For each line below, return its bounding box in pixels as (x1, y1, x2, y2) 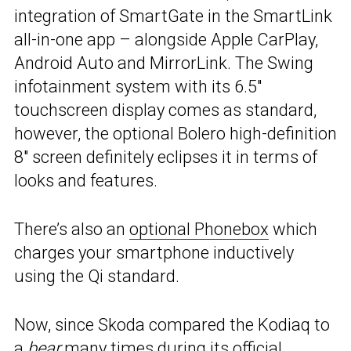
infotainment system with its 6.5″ (14, 77, 262, 97)
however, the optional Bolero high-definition (14, 124, 337, 144)
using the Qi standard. (14, 266, 179, 287)
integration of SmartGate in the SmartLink (14, 6, 332, 27)
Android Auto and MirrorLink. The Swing (14, 53, 313, 74)
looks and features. (14, 171, 157, 191)
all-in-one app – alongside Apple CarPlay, (14, 30, 318, 50)
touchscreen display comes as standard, (14, 100, 317, 121)
